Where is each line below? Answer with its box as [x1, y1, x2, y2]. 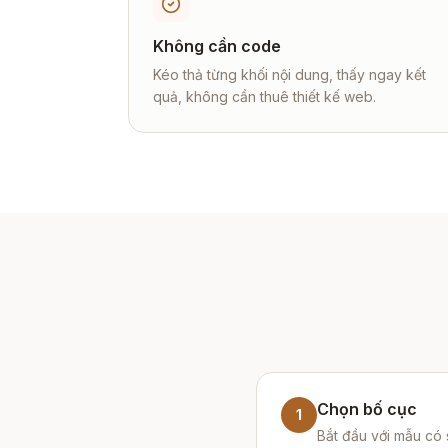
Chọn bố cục [317, 399, 417, 419]
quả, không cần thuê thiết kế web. [153, 88, 376, 105]
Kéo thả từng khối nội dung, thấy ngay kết [153, 66, 426, 83]
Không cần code [153, 36, 281, 56]
